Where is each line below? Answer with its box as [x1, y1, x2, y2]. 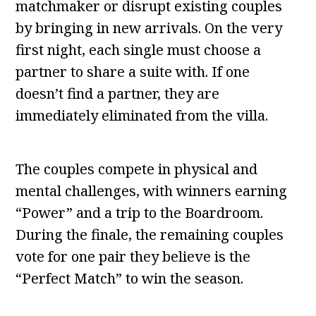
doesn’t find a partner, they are [16, 84, 220, 104]
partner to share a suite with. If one [16, 62, 250, 82]
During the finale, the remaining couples [16, 225, 284, 245]
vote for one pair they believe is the [16, 247, 251, 267]
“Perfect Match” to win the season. [16, 269, 244, 288]
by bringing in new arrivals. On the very [16, 18, 283, 38]
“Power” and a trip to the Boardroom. [16, 203, 264, 223]
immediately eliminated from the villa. [16, 106, 269, 126]
